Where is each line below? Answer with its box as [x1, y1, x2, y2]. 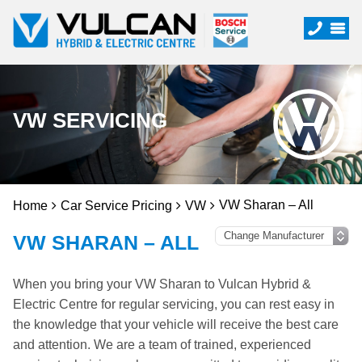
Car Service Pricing [61, 199, 172, 213]
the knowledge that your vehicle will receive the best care [13, 318, 339, 331]
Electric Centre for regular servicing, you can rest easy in [13, 297, 335, 311]
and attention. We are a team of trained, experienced [13, 338, 311, 351]
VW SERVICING [13, 108, 167, 133]
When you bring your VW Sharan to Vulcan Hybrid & [13, 277, 311, 291]
